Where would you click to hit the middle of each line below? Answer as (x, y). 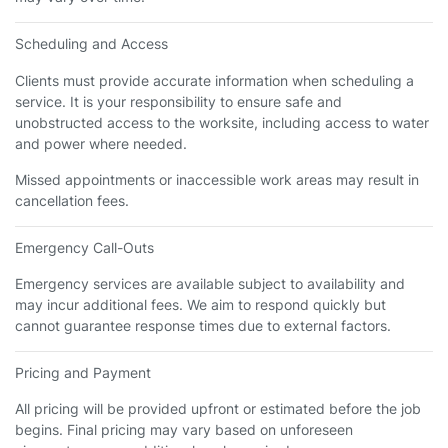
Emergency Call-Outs (84, 247)
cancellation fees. (72, 200)
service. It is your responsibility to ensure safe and (178, 101)
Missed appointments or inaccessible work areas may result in (217, 179)
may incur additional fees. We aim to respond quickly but (200, 305)
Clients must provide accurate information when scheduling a (214, 80)
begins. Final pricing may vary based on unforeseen (184, 430)
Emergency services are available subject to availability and (210, 284)
